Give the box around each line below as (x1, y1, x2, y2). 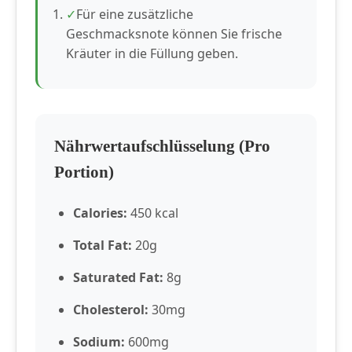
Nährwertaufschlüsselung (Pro (54, 137, 270, 155)
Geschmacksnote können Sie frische (66, 25, 282, 42)
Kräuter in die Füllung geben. (66, 45, 238, 62)
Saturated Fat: (73, 269, 163, 286)
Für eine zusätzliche (76, 5, 193, 23)
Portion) (54, 163, 114, 181)
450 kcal (127, 204, 178, 222)
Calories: (73, 204, 127, 222)
